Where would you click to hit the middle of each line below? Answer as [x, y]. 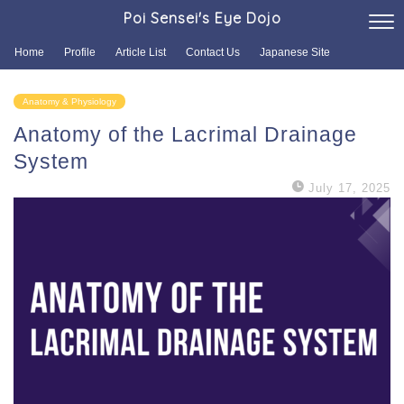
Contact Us [213, 52]
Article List [141, 52]
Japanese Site [295, 52]
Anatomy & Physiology [69, 101]
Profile [80, 52]
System [51, 161]
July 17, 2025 [349, 188]
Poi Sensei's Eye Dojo [202, 18]
